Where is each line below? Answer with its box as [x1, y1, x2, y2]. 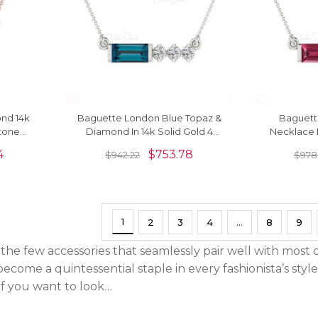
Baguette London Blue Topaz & [77, 112, 221, 124]
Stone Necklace [111, 139, 187, 151]
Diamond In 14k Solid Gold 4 [85, 126, 213, 138]
